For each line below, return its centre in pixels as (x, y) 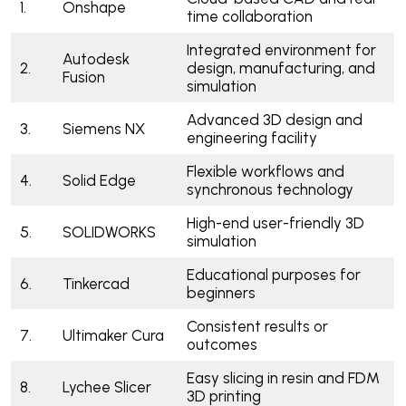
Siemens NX (103, 129)
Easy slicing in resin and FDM (283, 378)
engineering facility (253, 138)
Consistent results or (257, 326)
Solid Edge (101, 180)
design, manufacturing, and (280, 68)
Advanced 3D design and (274, 120)
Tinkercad (97, 284)
